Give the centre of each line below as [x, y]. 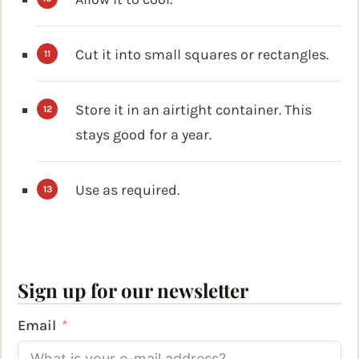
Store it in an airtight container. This [194, 109]
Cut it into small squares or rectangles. [202, 54]
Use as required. [127, 190]
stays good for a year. [143, 134]
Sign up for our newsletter [133, 290]
